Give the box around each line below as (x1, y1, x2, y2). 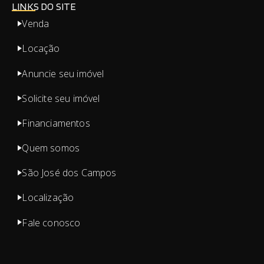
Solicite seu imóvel (22, 91, 100, 105)
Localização (22, 191, 74, 204)
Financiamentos (22, 116, 90, 130)
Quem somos (22, 141, 80, 155)
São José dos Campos (22, 166, 117, 180)
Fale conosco (22, 216, 81, 229)
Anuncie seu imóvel (22, 67, 104, 80)
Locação (22, 42, 60, 55)
